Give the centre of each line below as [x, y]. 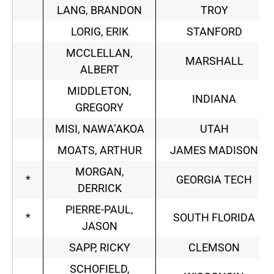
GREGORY [99, 108]
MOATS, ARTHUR [99, 150]
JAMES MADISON [214, 150]
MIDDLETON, [99, 91]
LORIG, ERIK [99, 32]
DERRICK [99, 188]
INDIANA [214, 99]
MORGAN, [99, 172]
